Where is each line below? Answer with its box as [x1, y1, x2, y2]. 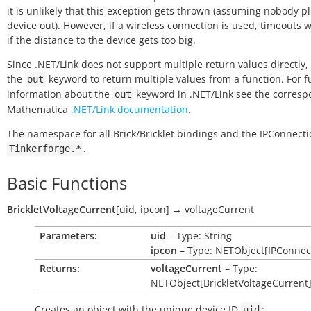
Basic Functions [7, 171, 127, 194]
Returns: [40, 262, 80, 275]
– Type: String [166, 229, 232, 242]
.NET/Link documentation [71, 103, 188, 116]
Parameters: [40, 229, 97, 242]
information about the [7, 87, 112, 101]
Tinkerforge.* [9, 143, 81, 154]
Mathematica [7, 103, 71, 116]
